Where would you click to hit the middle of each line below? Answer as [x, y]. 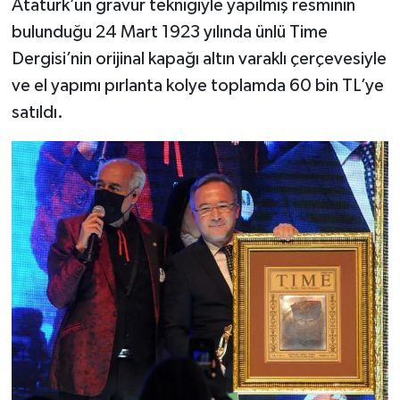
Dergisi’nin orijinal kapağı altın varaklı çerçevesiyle [199, 58]
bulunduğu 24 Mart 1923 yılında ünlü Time [169, 32]
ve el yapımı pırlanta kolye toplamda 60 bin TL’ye [197, 85]
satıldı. [37, 112]
